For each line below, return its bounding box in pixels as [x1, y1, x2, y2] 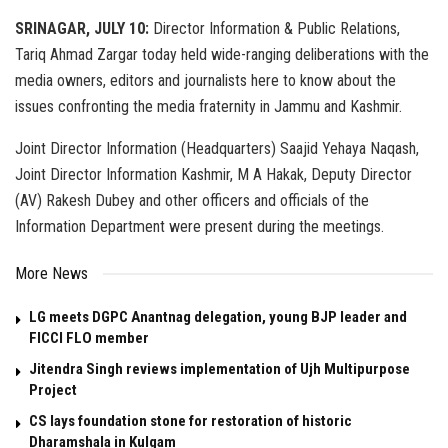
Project [29, 381, 77, 400]
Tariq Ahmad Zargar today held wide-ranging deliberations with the [15, 45, 429, 65]
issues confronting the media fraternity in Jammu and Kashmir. [15, 97, 402, 117]
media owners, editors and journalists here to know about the [15, 71, 396, 91]
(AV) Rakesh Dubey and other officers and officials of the [15, 191, 369, 211]
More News [15, 264, 88, 284]
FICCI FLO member [29, 329, 149, 348]
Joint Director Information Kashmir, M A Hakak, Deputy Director [15, 165, 412, 185]
